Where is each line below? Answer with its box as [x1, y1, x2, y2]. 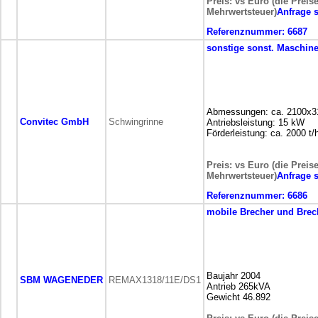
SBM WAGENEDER [20, 275, 103, 285]
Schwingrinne [109, 116, 163, 127]
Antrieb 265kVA [207, 281, 270, 292]
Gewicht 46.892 [207, 292, 270, 302]
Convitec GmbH [20, 116, 89, 127]
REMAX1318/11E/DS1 [109, 275, 201, 285]
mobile [207, 207, 237, 217]
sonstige [207, 43, 244, 53]
